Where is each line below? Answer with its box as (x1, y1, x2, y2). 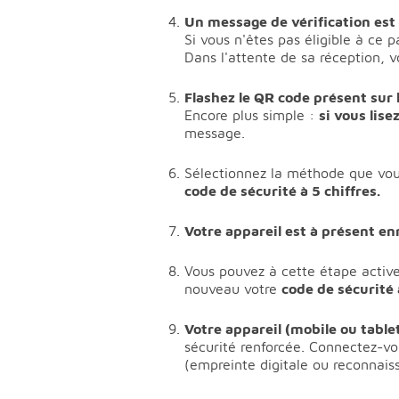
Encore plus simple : (184, 107, 319, 124)
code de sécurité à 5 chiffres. (184, 183, 380, 199)
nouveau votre (184, 281, 281, 297)
